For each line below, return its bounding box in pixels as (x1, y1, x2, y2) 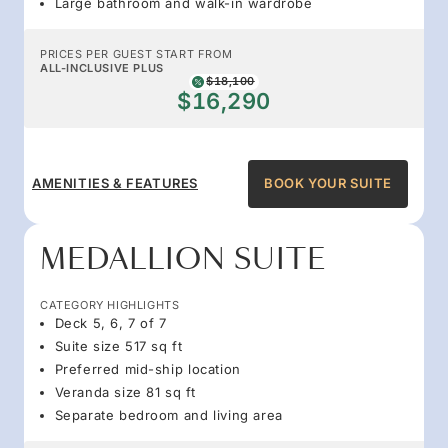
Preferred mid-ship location (54, 360, 241, 377)
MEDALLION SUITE (40, 239, 326, 279)
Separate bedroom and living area (54, 406, 283, 423)
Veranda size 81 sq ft (54, 383, 197, 400)
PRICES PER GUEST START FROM (40, 46, 233, 61)
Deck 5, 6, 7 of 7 (54, 314, 167, 331)
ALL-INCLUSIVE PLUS (40, 60, 164, 75)
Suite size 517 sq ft (54, 337, 183, 354)
